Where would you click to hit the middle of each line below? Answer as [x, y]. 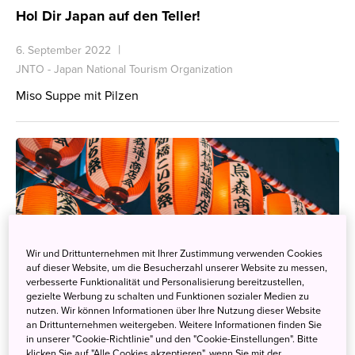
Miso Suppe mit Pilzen [77, 96]
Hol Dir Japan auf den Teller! [108, 16]
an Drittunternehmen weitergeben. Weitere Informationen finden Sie [174, 325]
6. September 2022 [63, 50]
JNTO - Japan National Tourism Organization [124, 69]
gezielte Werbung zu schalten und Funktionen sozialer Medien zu [168, 297]
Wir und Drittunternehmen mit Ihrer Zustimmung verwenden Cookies [175, 254]
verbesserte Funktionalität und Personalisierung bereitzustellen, [166, 282]
